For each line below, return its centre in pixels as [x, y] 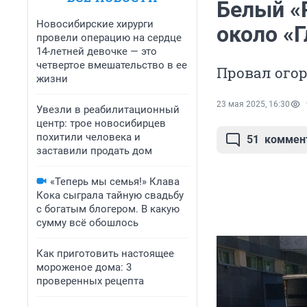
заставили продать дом [94, 151]
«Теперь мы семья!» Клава [115, 182]
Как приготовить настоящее [105, 254]
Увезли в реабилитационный [108, 110]
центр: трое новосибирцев [101, 123]
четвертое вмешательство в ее [112, 65]
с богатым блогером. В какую [108, 209]
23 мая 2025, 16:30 [253, 105]
